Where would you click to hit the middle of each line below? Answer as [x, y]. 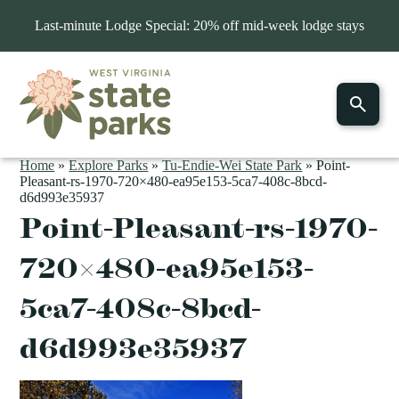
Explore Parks [109, 165]
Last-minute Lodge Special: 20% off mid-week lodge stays [199, 25]
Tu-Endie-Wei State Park [232, 165]
